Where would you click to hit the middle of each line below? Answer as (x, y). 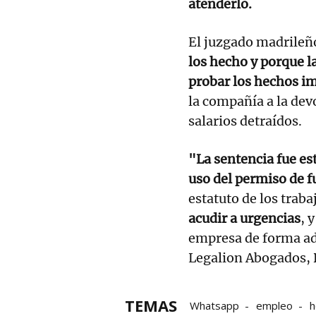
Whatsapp (214, 305)
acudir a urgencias (244, 218)
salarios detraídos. (245, 121)
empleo (274, 305)
